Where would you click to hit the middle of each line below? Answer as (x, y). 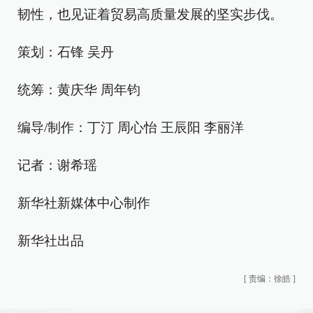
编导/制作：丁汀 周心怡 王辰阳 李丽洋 (131, 128)
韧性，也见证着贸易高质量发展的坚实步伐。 (150, 14)
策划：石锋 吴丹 (66, 52)
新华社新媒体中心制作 (84, 203)
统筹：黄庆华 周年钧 (79, 90)
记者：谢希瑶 (57, 165)
